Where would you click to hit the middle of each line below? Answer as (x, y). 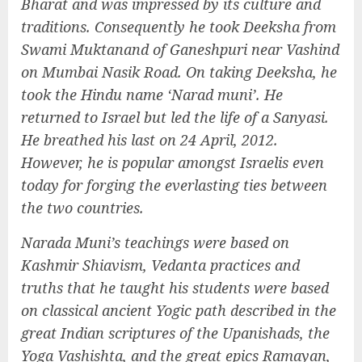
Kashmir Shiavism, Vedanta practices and (160, 265)
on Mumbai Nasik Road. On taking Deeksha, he (179, 72)
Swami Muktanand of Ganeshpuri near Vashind (180, 49)
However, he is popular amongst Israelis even (173, 162)
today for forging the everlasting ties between (174, 185)
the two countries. (82, 207)
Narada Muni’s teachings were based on (155, 242)
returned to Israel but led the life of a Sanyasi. (175, 117)
